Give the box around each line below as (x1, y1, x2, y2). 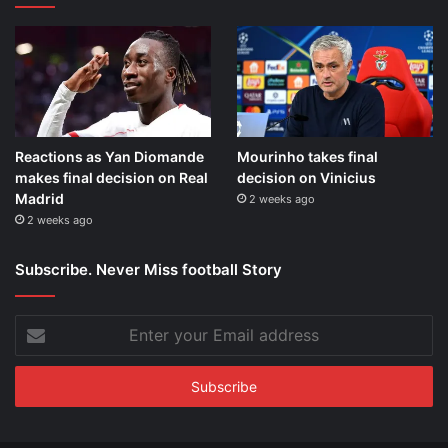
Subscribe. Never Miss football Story (15, 259, 282, 279)
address (14, 378, 64, 395)
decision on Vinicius (236, 168, 376, 186)
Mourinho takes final (236, 147, 378, 165)
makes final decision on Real (15, 168, 208, 186)
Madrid (15, 189, 64, 207)
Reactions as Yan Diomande (15, 147, 204, 165)
